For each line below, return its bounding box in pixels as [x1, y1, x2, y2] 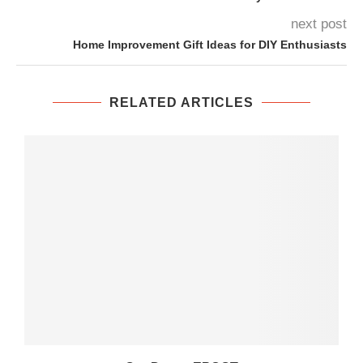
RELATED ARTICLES [109, 96, 254, 110]
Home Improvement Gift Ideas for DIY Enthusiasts [73, 38, 347, 52]
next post [291, 16, 347, 32]
